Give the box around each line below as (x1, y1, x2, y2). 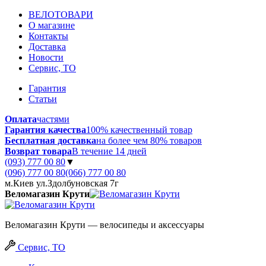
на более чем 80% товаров (96, 135, 202, 145)
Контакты (28, 31, 68, 41)
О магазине (28, 20, 75, 30)
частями (37, 114, 69, 124)
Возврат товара (5, 146, 72, 156)
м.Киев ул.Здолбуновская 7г (5, 178, 119, 188)
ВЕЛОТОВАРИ (28, 9, 93, 20)
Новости (28, 52, 64, 62)
